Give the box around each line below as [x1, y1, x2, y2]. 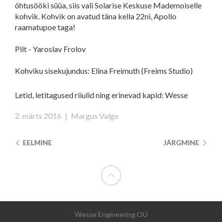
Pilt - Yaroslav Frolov [15, 44, 86, 54]
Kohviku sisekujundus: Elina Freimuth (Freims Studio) [15, 66, 193, 75]
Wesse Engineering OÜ [74, 210, 148, 219]
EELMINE [21, 138, 53, 147]
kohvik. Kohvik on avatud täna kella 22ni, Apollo [15, 11, 176, 21]
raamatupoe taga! [15, 22, 75, 32]
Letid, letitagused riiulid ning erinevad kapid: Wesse [15, 90, 189, 100]
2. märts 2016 [15, 111, 61, 120]
